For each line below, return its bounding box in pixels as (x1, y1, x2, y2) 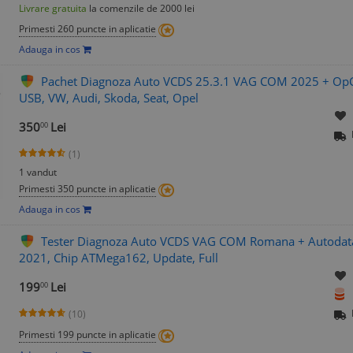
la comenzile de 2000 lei (87, 2, 195, 16)
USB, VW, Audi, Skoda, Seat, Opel (19, 90, 199, 106)
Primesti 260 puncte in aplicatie (19, 22, 156, 36)
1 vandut (19, 165, 57, 180)
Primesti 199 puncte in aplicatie (19, 328, 156, 342)
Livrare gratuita (19, 2, 87, 16)
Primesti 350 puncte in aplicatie (19, 182, 156, 196)
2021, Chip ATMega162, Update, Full (19, 250, 218, 266)
